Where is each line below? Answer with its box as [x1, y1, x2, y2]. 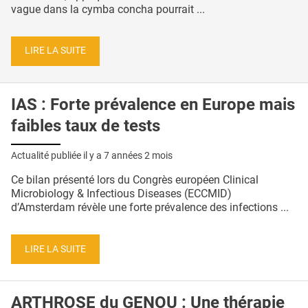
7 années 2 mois [104, 149, 173, 161]
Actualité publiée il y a [11, 149, 104, 161]
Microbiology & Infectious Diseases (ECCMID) [11, 186, 232, 200]
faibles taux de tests [11, 116, 160, 136]
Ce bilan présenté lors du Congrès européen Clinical [11, 173, 258, 186]
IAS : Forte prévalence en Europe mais [11, 95, 295, 115]
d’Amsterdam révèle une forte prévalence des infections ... [11, 200, 289, 214]
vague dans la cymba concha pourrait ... [11, 2, 205, 16]
